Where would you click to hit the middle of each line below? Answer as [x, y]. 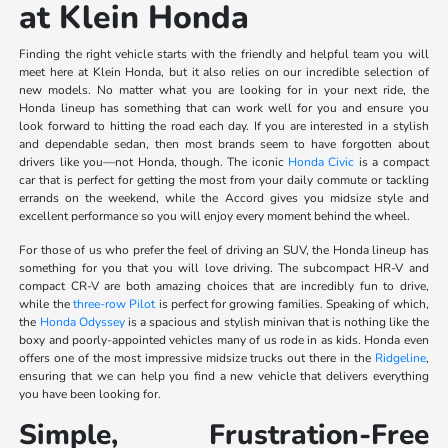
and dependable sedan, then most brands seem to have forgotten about [224, 144]
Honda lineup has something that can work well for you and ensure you [224, 108]
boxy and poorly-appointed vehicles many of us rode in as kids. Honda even [224, 340]
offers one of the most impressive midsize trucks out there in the [197, 358]
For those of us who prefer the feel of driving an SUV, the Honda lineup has [224, 250]
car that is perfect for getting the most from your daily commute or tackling [224, 180]
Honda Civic [321, 162]
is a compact [391, 162]
